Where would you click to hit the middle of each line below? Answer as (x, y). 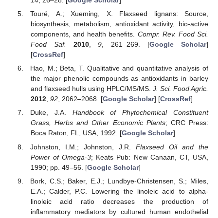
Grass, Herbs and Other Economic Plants (98, 123)
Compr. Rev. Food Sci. (173, 34)
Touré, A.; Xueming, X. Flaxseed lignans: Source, (119, 14)
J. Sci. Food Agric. (181, 89)
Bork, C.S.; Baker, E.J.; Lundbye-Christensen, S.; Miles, (119, 181)
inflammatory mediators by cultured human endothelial (119, 211)
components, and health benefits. (84, 34)
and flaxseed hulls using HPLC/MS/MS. (91, 89)
